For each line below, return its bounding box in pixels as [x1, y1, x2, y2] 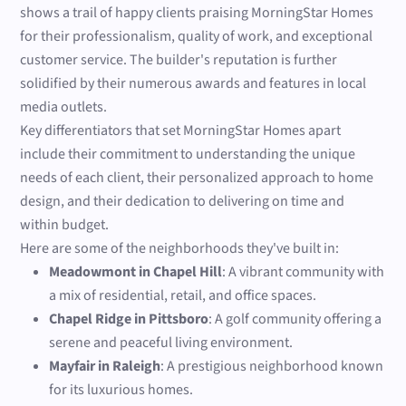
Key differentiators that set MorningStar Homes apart [20, 120, 342, 140]
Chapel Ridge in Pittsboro [49, 308, 209, 329]
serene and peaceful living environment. [49, 332, 294, 353]
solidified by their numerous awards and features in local [20, 72, 367, 93]
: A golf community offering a [208, 308, 382, 329]
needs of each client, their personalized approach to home [20, 167, 374, 188]
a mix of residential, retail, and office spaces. [49, 285, 317, 305]
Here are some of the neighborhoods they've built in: [20, 237, 340, 258]
